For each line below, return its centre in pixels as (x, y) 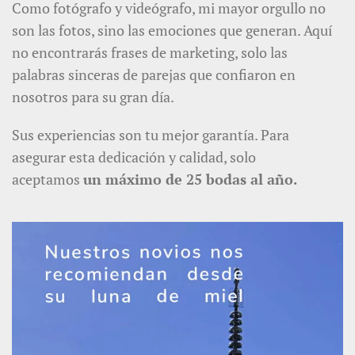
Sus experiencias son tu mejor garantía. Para (151, 135)
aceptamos (46, 179)
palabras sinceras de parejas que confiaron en (154, 75)
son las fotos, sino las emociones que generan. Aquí (172, 31)
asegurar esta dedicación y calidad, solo (134, 157)
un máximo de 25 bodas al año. (190, 179)
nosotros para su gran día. (93, 97)
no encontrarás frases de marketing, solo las (150, 53)
